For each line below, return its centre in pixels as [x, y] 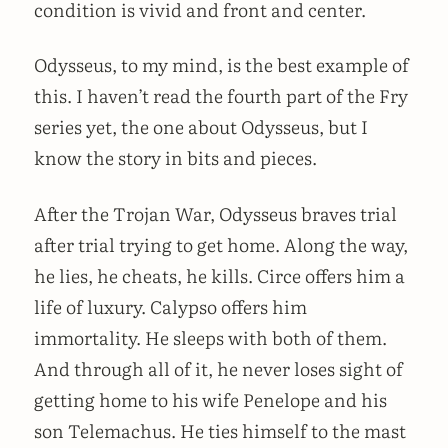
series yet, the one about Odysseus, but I [201, 127]
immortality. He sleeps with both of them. [210, 338]
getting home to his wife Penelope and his [210, 400]
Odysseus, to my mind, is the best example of [221, 65]
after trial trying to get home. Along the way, [221, 245]
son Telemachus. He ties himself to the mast [220, 431]
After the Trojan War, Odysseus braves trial [215, 214]
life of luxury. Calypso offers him [170, 307]
